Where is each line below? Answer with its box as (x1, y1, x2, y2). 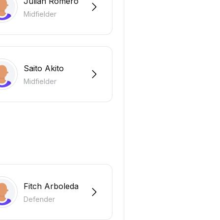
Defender (23, 194, 55, 203)
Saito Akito (23, 63, 64, 73)
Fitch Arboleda (23, 181, 79, 191)
